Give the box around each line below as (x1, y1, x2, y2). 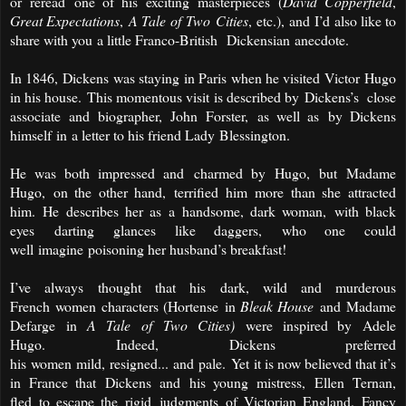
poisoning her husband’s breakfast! (88, 238, 286, 258)
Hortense (168, 295, 225, 315)
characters (101, 295, 164, 315)
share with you (10, 29, 92, 49)
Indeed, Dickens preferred (116, 333, 397, 353)
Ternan (353, 372, 393, 391)
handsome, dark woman (181, 200, 324, 220)
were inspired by (245, 314, 353, 334)
